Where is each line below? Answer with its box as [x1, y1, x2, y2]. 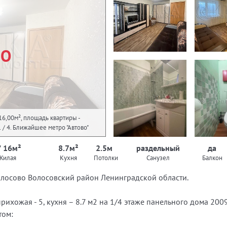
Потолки [94, 154, 119, 162]
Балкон [202, 154, 222, 162]
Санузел [146, 154, 170, 162]
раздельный [136, 143, 180, 153]
